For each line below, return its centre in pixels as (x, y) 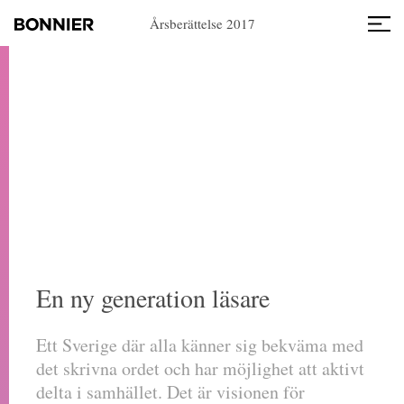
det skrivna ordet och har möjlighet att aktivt (200, 368)
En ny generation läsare (153, 298)
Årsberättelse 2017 (202, 23)
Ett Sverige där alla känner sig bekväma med (200, 345)
